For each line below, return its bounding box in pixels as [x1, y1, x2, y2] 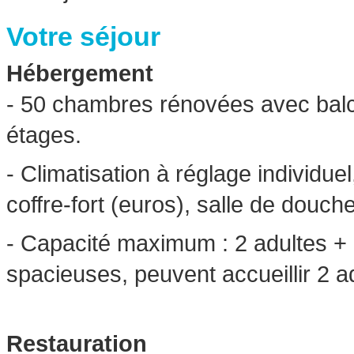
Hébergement [6, 60, 153, 87]
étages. [6, 122, 81, 149]
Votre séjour [6, 21, 160, 52]
